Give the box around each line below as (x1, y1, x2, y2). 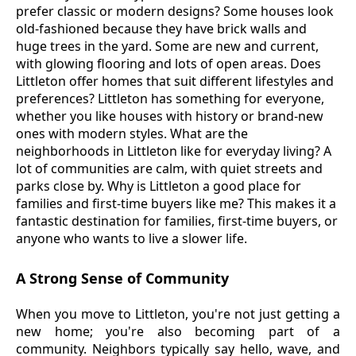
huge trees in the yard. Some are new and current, (16, 37, 319, 56)
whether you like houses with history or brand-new (16, 107, 323, 126)
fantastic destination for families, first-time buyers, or (16, 212, 338, 230)
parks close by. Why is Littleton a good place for (16, 177, 301, 195)
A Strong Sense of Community (16, 269, 229, 288)
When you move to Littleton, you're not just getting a (16, 305, 340, 323)
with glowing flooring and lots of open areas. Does (16, 55, 321, 73)
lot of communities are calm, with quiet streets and (16, 160, 323, 178)
